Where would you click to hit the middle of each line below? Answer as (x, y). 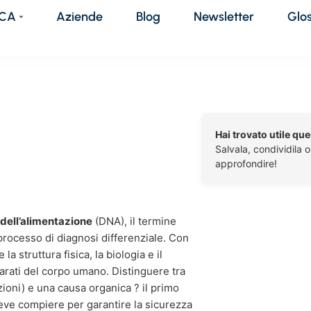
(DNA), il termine (134, 221)
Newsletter (224, 16)
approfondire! (246, 163)
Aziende (80, 16)
